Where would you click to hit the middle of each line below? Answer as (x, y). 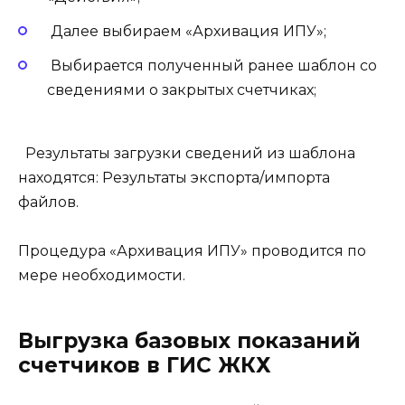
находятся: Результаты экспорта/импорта (174, 178)
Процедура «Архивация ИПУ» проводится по (192, 251)
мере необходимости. (102, 276)
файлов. (50, 202)
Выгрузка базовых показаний (189, 341)
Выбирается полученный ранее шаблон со (214, 65)
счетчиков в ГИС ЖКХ (145, 366)
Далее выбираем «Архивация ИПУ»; (188, 31)
